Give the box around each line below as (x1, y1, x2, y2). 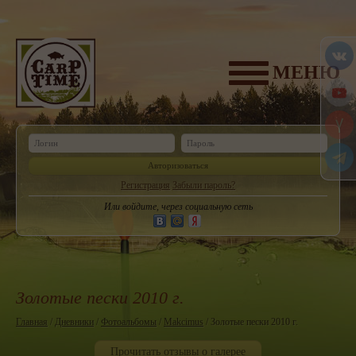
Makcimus (164, 316, 203, 327)
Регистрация (121, 180, 170, 191)
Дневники (55, 316, 94, 327)
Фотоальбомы (101, 316, 157, 327)
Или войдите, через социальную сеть (103, 201, 253, 212)
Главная (16, 316, 48, 327)
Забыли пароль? (172, 180, 235, 191)
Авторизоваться (148, 161, 208, 170)
